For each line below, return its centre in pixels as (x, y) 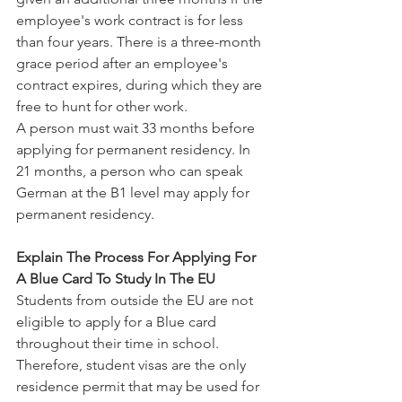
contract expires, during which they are (141, 85)
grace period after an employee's (124, 63)
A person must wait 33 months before (137, 128)
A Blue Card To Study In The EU (116, 279)
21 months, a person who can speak (131, 171)
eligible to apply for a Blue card (118, 322)
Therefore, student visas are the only (133, 365)
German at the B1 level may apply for (135, 192)
